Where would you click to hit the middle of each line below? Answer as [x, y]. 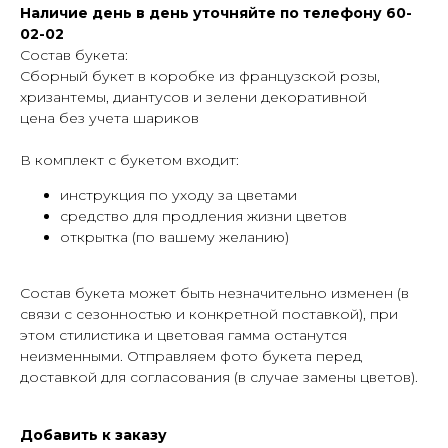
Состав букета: [74, 55]
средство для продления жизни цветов [203, 216]
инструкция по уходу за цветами [178, 195]
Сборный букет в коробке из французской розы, [200, 76]
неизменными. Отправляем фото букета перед [191, 356]
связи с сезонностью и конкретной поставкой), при [209, 314]
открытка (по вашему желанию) [174, 237]
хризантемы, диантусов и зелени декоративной [193, 97]
